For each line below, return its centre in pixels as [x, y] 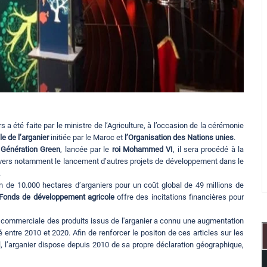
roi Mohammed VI [142, 150]
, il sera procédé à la [209, 150]
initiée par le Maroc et [87, 138]
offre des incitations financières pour [179, 197]
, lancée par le [86, 150]
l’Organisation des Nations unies [179, 138]
